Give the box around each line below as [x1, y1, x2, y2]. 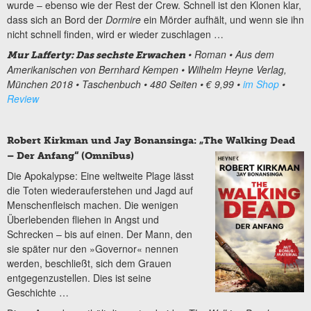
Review [7, 92, 39, 106]
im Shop [243, 77, 279, 92]
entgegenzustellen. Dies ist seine [7, 271, 151, 285]
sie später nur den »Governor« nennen [7, 242, 178, 256]
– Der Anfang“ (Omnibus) [7, 150, 134, 162]
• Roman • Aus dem [185, 47, 274, 62]
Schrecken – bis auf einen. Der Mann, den [7, 227, 192, 242]
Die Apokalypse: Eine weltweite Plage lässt [7, 169, 194, 183]
